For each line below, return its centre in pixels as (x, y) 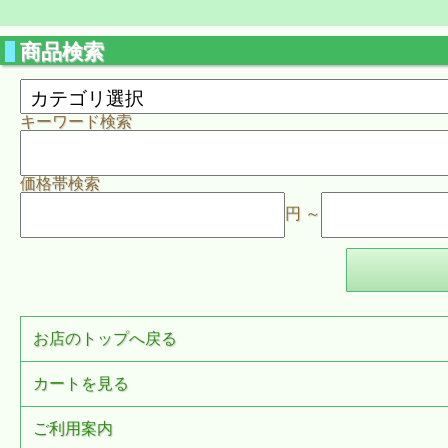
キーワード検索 (76, 121)
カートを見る (81, 383)
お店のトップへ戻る (105, 338)
